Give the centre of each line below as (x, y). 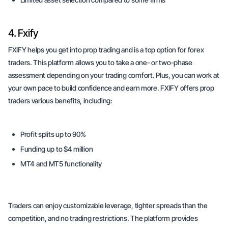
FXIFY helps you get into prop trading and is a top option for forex (106, 50)
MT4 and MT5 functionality (61, 164)
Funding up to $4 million (57, 149)
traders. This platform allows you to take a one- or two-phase (100, 62)
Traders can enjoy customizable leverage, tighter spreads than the (108, 205)
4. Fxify (23, 33)
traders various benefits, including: (60, 101)
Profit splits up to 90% (53, 134)
